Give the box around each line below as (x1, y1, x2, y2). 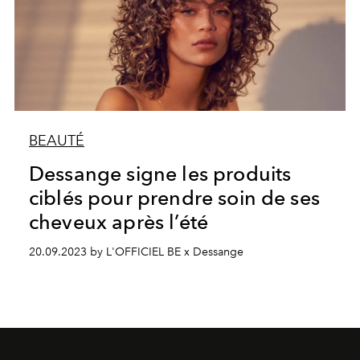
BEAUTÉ (28, 132, 84, 150)
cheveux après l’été (28, 210, 209, 235)
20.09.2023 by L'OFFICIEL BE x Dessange (28, 245, 243, 260)
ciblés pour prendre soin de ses (28, 186, 320, 211)
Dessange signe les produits (28, 162, 292, 186)
